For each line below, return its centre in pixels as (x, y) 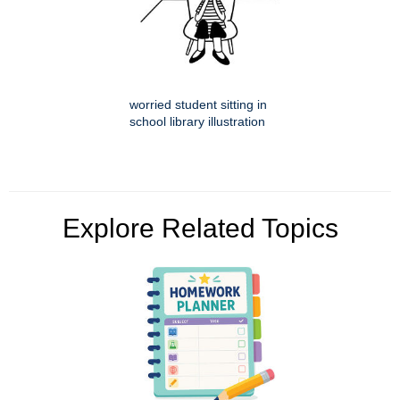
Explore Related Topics (200, 229)
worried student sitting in (198, 105)
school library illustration (197, 122)
